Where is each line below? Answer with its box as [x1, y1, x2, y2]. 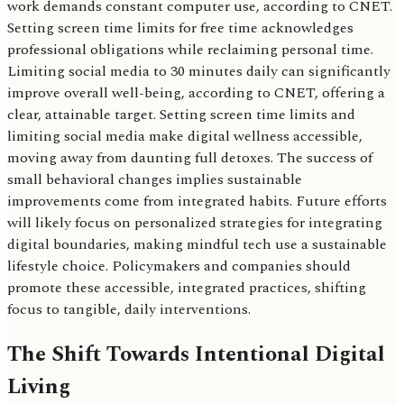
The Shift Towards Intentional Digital [7, 338, 385, 372]
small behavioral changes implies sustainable [7, 169, 302, 191]
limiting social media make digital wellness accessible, [7, 125, 363, 148]
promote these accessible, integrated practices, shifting [7, 277, 366, 299]
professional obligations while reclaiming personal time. [7, 39, 373, 61]
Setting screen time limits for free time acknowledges [7, 17, 353, 40]
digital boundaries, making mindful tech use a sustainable [7, 234, 387, 256]
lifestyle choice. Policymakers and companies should [7, 255, 351, 278]
